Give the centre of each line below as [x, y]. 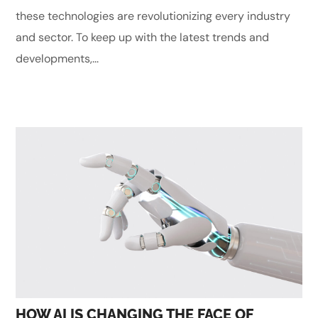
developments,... [57, 58]
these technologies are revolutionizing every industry [153, 16]
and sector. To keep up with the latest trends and [143, 37]
